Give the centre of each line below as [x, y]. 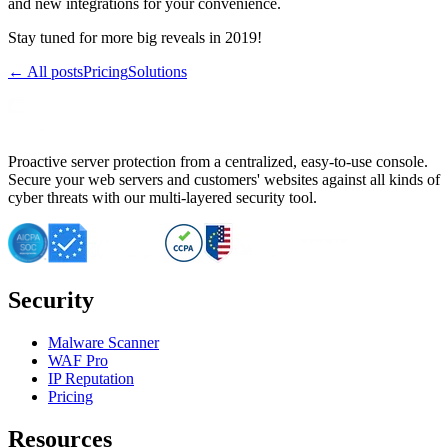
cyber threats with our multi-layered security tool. [162, 198]
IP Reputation [91, 379]
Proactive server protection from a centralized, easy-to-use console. [218, 162]
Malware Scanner [103, 343]
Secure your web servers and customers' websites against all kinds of [224, 180]
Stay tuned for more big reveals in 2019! [135, 38]
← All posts [45, 72]
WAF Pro [78, 361]
